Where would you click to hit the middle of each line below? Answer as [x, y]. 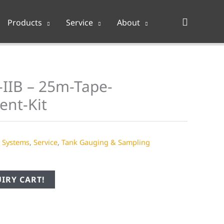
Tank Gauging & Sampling [105, 142]
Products [25, 23]
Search [197, 21]
